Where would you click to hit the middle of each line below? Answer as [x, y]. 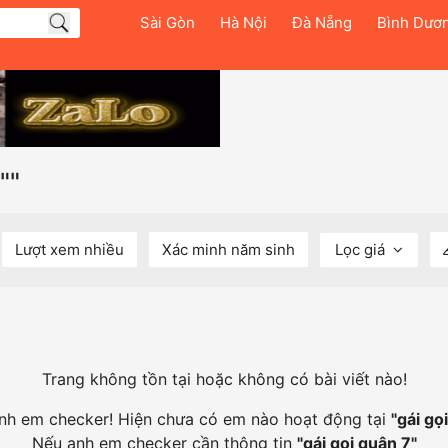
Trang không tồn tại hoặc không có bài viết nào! [224, 379]
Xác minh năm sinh [228, 250]
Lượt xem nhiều [69, 250]
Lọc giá [362, 250]
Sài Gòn [167, 22]
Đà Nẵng [322, 22]
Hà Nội [243, 22]
